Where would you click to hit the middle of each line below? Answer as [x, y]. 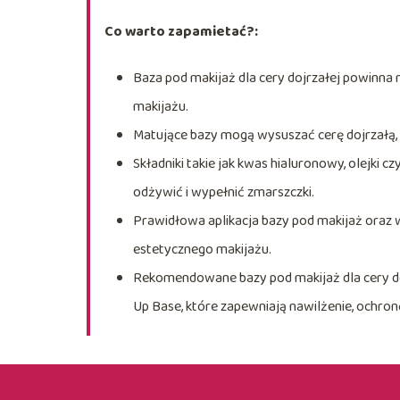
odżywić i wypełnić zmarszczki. [224, 192]
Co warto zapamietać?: [181, 31]
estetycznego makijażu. [202, 249]
